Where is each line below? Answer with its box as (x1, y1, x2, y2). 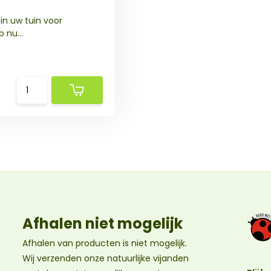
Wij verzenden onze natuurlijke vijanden (22, 252, 189, 264)
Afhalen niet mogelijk (22, 214, 183, 233)
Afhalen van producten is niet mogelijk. (22, 237, 187, 249)
